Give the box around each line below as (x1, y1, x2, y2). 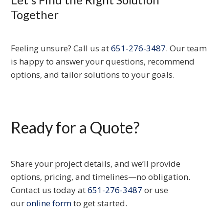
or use (142, 184, 169, 196)
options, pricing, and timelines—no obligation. (11, 171, 191, 183)
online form (26, 197, 72, 209)
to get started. (71, 197, 128, 209)
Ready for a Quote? (11, 118, 140, 137)
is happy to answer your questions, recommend (11, 56, 195, 67)
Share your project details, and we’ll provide (11, 158, 181, 170)
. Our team (166, 43, 207, 54)
